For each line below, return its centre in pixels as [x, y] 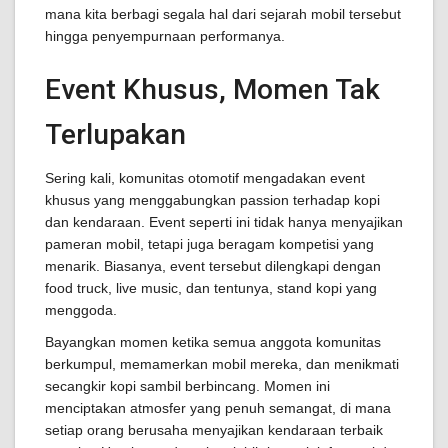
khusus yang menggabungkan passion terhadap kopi [212, 200]
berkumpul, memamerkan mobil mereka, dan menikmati [222, 364]
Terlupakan [115, 134]
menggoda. [81, 310]
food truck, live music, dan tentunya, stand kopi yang [211, 288]
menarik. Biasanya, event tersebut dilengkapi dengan [213, 266]
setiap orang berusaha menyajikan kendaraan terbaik [214, 430]
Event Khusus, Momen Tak [212, 89]
